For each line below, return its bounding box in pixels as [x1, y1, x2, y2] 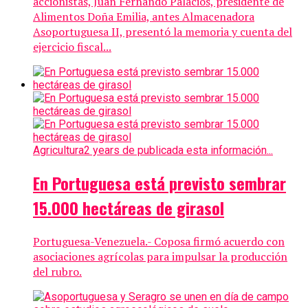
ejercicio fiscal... [33, 39, 111, 55]
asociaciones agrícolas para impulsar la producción [33, 249, 287, 265]
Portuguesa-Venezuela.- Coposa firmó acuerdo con [33, 234, 285, 250]
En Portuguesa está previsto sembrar [33, 170, 286, 196]
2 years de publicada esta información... [84, 144, 273, 157]
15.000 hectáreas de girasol [33, 195, 224, 221]
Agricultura [33, 144, 84, 157]
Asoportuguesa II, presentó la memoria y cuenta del [33, 24, 292, 40]
